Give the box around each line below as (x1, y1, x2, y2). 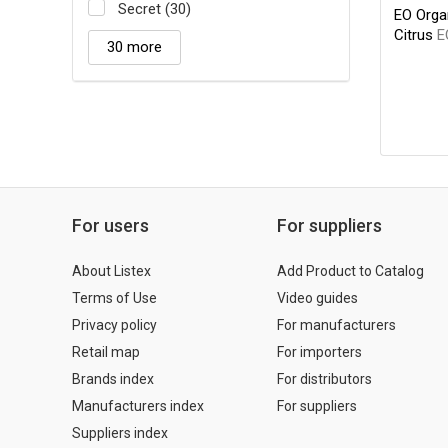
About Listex (72, 262, 151, 279)
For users (72, 214, 149, 236)
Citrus (393, 26, 437, 45)
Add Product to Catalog (277, 262, 424, 279)
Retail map (72, 343, 140, 360)
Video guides (277, 289, 358, 306)
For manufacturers (277, 316, 396, 333)
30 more (107, 37, 162, 56)
